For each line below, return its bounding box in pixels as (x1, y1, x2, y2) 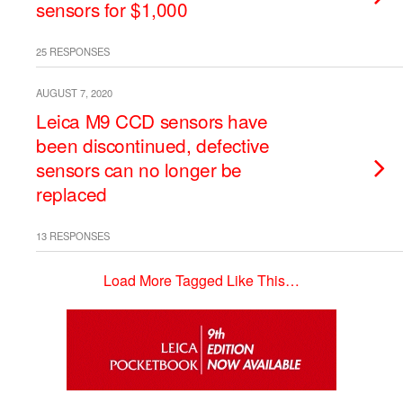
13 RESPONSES (36, 228, 110, 243)
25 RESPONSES (36, 44, 110, 58)
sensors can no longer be (36, 156, 243, 183)
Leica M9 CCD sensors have (36, 107, 268, 134)
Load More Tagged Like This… (103, 270, 300, 291)
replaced (36, 180, 107, 207)
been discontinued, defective (36, 131, 270, 158)
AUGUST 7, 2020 (36, 85, 112, 100)
